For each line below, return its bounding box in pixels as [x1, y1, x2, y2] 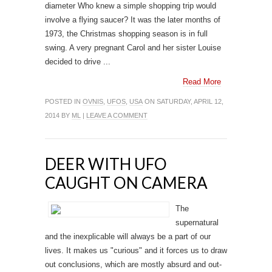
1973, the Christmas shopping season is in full [45, 29, 208, 38]
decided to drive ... [45, 57, 110, 66]
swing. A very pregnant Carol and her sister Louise [45, 43, 221, 52]
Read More [183, 77, 221, 86]
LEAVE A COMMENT [86, 112, 148, 119]
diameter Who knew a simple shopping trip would [45, 1, 216, 10]
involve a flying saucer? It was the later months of [45, 15, 220, 24]
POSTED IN [45, 98, 83, 105]
